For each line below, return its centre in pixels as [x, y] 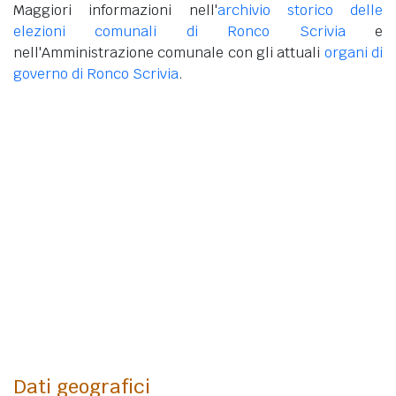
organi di [354, 53]
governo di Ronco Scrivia [96, 74]
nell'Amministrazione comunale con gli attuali [169, 53]
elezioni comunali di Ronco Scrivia [179, 32]
